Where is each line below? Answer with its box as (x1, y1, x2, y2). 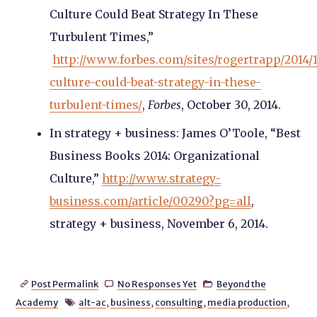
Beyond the (217, 278, 267, 290)
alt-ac (78, 296, 106, 309)
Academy (16, 296, 59, 309)
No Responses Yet (117, 278, 197, 290)
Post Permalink (30, 278, 98, 290)
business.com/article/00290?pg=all (50, 194, 252, 209)
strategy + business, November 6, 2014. (50, 217, 269, 231)
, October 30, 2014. (181, 98, 282, 113)
